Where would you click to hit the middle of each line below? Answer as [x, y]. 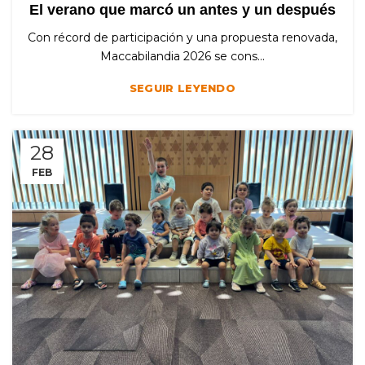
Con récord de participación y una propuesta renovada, [182, 38]
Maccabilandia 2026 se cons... [182, 57]
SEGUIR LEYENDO [182, 88]
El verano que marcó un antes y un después [182, 10]
